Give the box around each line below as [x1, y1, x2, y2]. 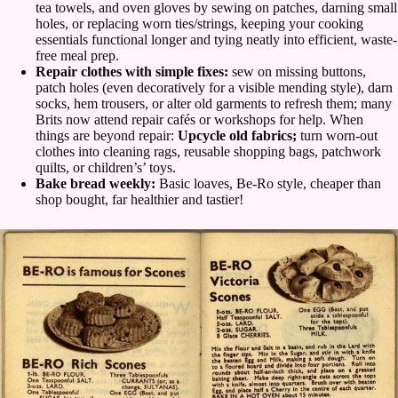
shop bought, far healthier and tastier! [36, 192, 243, 208]
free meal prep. [36, 48, 119, 64]
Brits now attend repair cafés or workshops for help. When [36, 112, 363, 128]
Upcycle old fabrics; [178, 128, 300, 144]
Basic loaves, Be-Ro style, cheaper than [155, 176, 381, 192]
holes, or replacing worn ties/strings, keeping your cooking [36, 16, 363, 32]
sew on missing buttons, [228, 64, 366, 80]
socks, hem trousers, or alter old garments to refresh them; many [36, 96, 392, 112]
